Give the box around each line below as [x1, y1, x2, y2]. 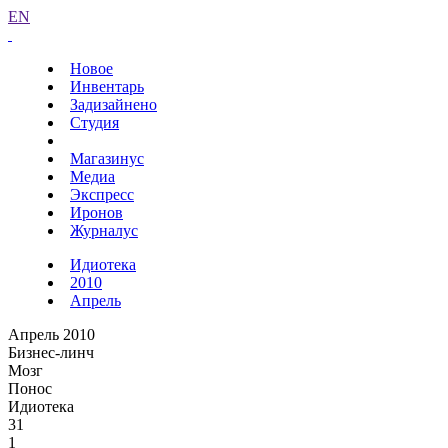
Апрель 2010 [8, 326, 95, 343]
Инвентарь [70, 78, 144, 95]
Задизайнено [70, 96, 157, 113]
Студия [70, 114, 119, 131]
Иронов [70, 204, 123, 221]
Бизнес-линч [8, 344, 94, 361]
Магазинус [70, 150, 144, 167]
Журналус [70, 222, 138, 239]
